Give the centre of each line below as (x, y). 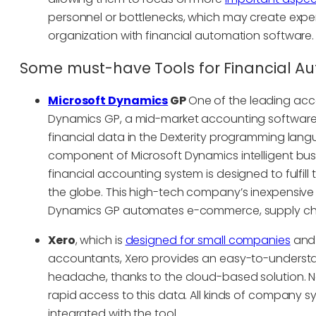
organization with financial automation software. (181, 36)
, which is (100, 240)
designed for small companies (208, 240)
